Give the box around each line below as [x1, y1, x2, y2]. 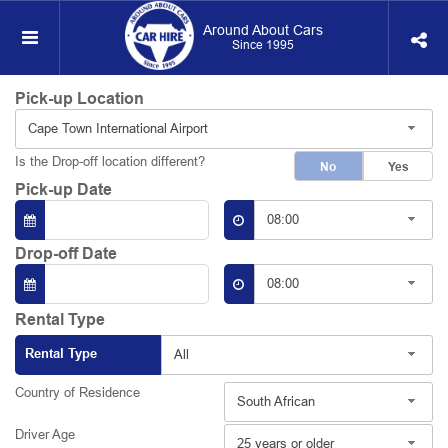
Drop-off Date [15, 244, 117, 263]
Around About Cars [202, 22, 323, 39]
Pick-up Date [15, 180, 112, 199]
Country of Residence [15, 384, 140, 400]
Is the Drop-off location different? [15, 153, 205, 169]
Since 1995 [231, 37, 294, 53]
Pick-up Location [15, 89, 144, 108]
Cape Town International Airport [28, 120, 208, 136]
